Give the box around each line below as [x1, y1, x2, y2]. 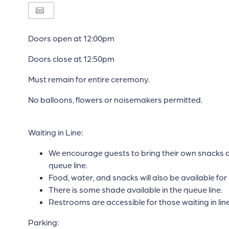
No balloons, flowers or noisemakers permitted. [28, 95, 202, 105]
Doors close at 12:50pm [28, 54, 114, 64]
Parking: [28, 217, 59, 227]
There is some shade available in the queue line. [48, 185, 222, 195]
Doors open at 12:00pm [28, 33, 114, 43]
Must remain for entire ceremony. [28, 74, 150, 84]
